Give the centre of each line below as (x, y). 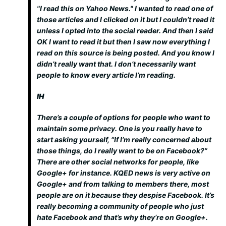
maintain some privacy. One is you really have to (120, 128)
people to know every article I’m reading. (106, 75)
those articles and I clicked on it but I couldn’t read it (126, 19)
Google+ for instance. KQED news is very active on (124, 173)
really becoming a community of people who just (120, 206)
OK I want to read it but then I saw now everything (122, 42)
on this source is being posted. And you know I (133, 53)
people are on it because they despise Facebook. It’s (126, 195)
